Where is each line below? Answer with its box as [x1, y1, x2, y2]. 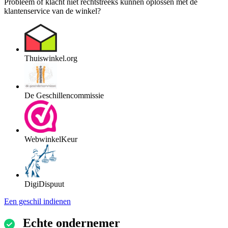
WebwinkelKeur [24, 135, 77, 144]
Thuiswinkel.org [24, 54, 77, 63]
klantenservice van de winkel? [4, 7, 101, 16]
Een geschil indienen [4, 197, 71, 206]
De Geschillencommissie [24, 91, 104, 100]
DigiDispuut [24, 180, 64, 189]
